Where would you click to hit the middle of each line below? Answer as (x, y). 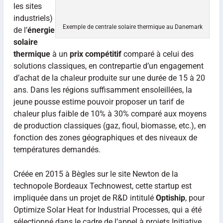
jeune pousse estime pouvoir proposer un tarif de (99, 102)
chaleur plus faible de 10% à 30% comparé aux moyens (110, 113)
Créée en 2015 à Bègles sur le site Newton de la (96, 174)
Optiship (170, 198)
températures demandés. (57, 149)
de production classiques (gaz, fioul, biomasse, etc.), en (110, 125)
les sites (27, 6)
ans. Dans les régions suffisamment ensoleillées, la (103, 90)
